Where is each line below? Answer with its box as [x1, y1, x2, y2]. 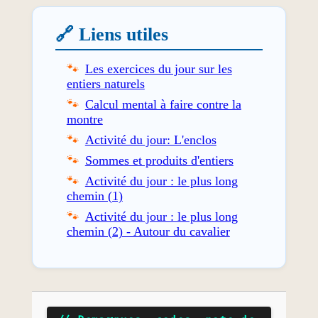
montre [66, 111, 103, 126]
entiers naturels [66, 76, 145, 91]
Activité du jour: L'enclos [84, 132, 216, 147]
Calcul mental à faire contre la [84, 97, 241, 111]
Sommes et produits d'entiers [84, 153, 234, 168]
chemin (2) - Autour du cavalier [66, 224, 230, 238]
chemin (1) [66, 188, 123, 203]
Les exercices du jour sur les [84, 61, 232, 76]
